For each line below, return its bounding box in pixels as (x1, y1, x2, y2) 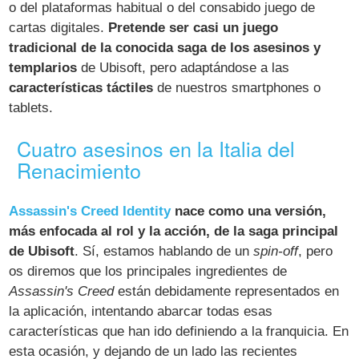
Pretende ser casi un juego (108, 20, 279, 36)
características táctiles (9, 80, 154, 96)
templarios (9, 60, 78, 76)
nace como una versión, (175, 204, 327, 220)
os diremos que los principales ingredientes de (9, 264, 288, 280)
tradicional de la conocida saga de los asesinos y (9, 40, 321, 56)
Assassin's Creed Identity (9, 204, 171, 220)
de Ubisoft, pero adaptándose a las (77, 60, 290, 76)
